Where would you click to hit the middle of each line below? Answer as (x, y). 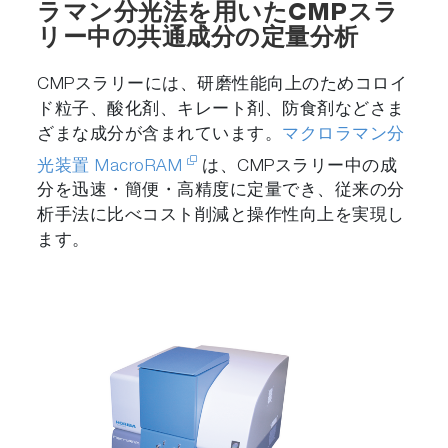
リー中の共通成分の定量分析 (198, 40)
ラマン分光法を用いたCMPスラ (218, 15)
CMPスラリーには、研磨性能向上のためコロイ (222, 86)
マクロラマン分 (343, 136)
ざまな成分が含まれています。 (160, 136)
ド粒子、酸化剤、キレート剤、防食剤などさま (221, 111)
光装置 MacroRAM (110, 167)
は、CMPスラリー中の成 (300, 167)
